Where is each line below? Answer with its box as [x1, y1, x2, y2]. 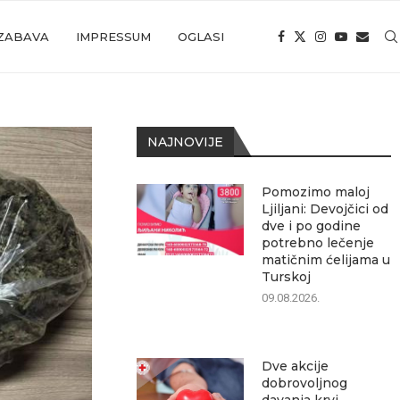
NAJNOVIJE [147, 134, 224, 150]
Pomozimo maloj [262, 184, 371, 200]
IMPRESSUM [76, 29, 151, 44]
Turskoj [262, 269, 312, 285]
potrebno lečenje [262, 235, 375, 251]
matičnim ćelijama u [262, 252, 391, 268]
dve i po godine [262, 218, 362, 234]
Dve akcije [262, 358, 329, 374]
